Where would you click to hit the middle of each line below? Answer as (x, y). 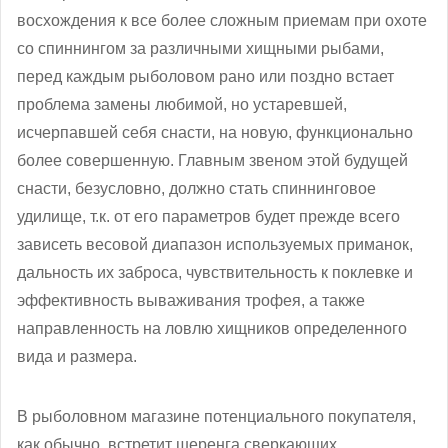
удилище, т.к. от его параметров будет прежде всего (208, 216)
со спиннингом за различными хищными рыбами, (200, 48)
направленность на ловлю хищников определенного (212, 328)
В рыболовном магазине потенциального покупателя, (216, 416)
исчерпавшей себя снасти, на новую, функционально (215, 132)
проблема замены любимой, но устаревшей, (182, 104)
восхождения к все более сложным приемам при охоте (222, 20)
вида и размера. (77, 356)
